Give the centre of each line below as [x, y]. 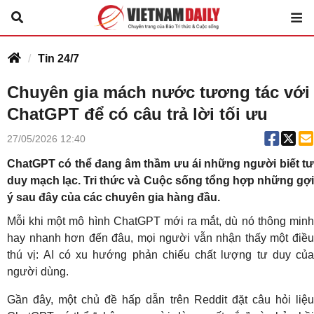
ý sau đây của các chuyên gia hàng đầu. [114, 197]
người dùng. [38, 272]
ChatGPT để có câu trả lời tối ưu [137, 114]
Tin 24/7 [59, 59]
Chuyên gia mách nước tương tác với [158, 92]
